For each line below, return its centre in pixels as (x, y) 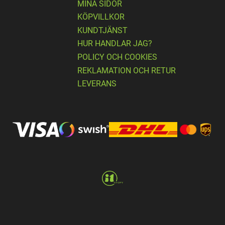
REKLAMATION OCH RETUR (127, 70)
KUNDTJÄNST (102, 30)
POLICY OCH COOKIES (117, 57)
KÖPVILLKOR (101, 17)
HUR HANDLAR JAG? (115, 44)
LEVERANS (97, 84)
